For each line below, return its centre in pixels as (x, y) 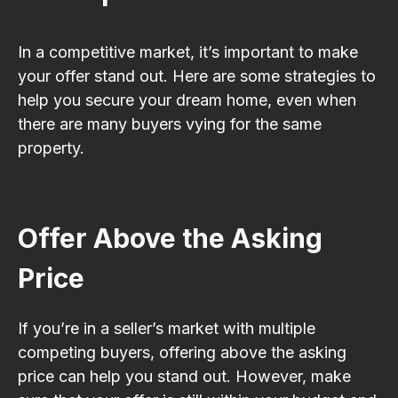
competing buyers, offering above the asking (182, 352)
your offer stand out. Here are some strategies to (197, 76)
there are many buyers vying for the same (170, 123)
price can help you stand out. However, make (184, 376)
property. (51, 147)
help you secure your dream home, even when (187, 99)
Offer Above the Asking (170, 238)
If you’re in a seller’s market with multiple (167, 328)
